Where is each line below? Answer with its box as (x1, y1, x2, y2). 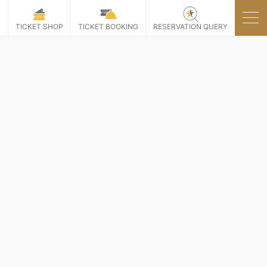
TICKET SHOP (15, 21, 63, 31)
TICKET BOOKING (78, 21, 138, 31)
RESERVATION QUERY (153, 21, 228, 31)
